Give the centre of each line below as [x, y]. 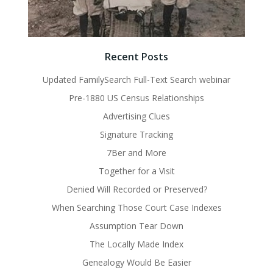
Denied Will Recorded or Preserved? [136, 190]
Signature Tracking [136, 135]
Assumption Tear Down [136, 226]
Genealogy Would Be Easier [136, 263]
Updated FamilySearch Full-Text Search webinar [136, 80]
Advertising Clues [136, 116]
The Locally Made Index [136, 244]
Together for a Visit [136, 171]
